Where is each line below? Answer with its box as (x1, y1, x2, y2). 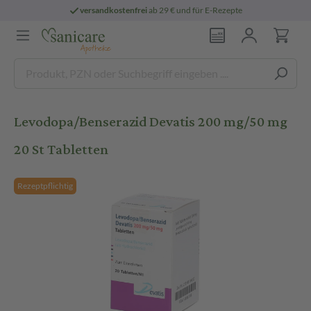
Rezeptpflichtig (17, 180, 73, 191)
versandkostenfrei (80, 5, 148, 15)
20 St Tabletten (14, 136, 108, 163)
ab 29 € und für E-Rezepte (147, 5, 243, 15)
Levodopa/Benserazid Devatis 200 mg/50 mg (14, 108, 287, 135)
